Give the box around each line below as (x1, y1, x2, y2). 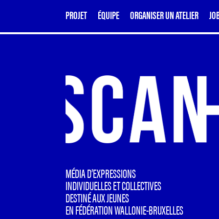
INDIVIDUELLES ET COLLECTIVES (66, 176, 162, 194)
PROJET (66, 6, 88, 22)
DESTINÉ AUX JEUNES (66, 189, 130, 206)
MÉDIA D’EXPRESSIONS (66, 164, 136, 182)
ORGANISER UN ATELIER (130, 6, 199, 22)
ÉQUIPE (98, 6, 120, 22)
